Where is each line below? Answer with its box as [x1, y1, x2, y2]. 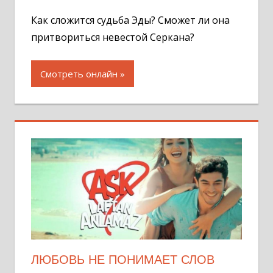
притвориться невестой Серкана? [31, 30, 194, 44]
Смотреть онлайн [40, 67, 118, 80]
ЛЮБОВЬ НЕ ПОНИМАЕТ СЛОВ [31, 252, 214, 266]
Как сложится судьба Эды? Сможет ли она [31, 13, 230, 27]
